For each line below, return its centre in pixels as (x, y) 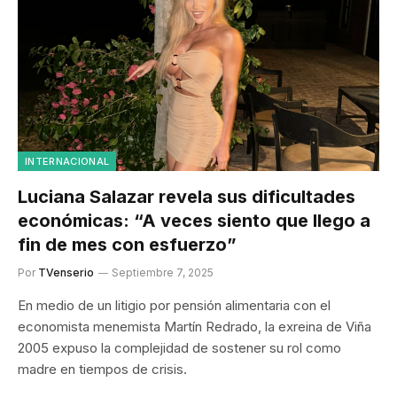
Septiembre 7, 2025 (163, 272)
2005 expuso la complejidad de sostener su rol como (179, 347)
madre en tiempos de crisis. (102, 369)
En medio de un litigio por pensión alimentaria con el (174, 305)
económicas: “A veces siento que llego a (194, 220)
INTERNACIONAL (67, 161)
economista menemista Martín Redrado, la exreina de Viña (195, 326)
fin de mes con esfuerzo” (127, 244)
